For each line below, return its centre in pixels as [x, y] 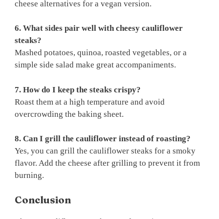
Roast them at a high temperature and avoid [90, 102]
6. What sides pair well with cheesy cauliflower [99, 28]
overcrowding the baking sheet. [69, 114]
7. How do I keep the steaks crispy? [78, 89]
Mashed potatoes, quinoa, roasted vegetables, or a [101, 53]
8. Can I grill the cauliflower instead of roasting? [103, 139]
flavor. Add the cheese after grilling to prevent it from [107, 163]
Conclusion [43, 199]
